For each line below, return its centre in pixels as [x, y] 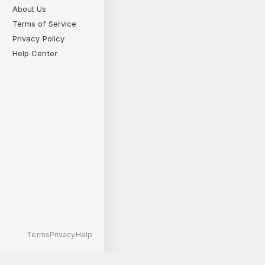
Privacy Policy [38, 38]
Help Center [35, 53]
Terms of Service [44, 23]
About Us [29, 9]
